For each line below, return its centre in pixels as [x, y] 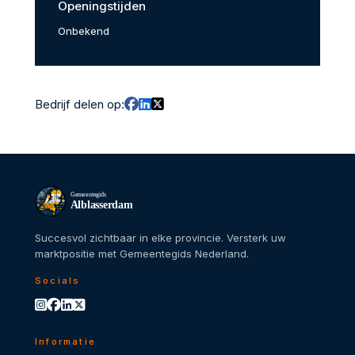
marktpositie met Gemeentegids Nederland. [142, 253]
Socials [58, 280]
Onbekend [83, 31]
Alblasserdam [101, 205]
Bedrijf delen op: [80, 104]
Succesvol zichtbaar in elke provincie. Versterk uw [160, 237]
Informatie [65, 341]
